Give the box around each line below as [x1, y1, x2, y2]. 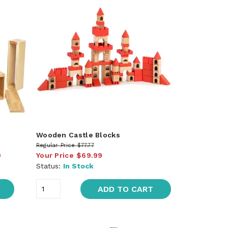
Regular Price [36, 141, 75, 149]
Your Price [36, 151, 74, 159]
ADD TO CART [98, 184, 154, 194]
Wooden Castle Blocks [36, 130, 120, 139]
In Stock [63, 161, 94, 170]
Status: [36, 161, 63, 170]
